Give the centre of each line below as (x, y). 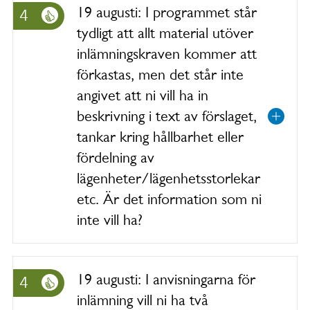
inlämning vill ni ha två (143, 300)
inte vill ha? (110, 220)
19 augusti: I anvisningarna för (166, 279)
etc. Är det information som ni (169, 199)
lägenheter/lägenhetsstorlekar (168, 178)
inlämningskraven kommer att (167, 54)
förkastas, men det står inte (160, 74)
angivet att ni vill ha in (143, 95)
